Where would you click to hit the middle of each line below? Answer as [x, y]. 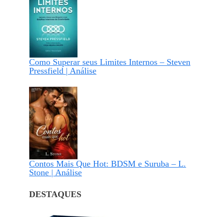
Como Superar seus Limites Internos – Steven [110, 62]
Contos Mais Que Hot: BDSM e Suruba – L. [108, 164]
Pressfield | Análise [63, 71]
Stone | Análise [56, 173]
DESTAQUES [55, 194]
